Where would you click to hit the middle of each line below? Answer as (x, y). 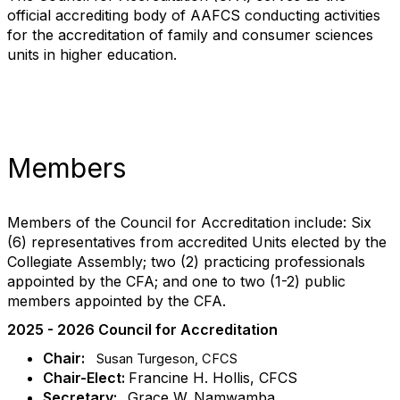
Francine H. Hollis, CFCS (213, 378)
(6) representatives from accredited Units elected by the (197, 242)
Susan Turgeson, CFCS (167, 359)
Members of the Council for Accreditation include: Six (189, 222)
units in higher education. (94, 54)
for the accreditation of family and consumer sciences (190, 35)
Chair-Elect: (86, 378)
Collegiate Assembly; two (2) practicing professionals (186, 262)
